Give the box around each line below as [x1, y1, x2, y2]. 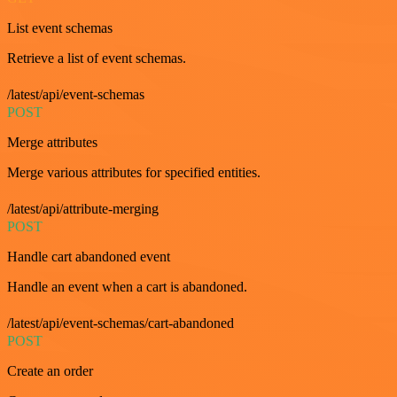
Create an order [7, 363, 93, 379]
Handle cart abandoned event [7, 249, 170, 265]
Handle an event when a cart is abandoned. [7, 279, 247, 295]
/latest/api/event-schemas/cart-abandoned [7, 315, 234, 331]
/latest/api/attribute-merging [7, 201, 159, 217]
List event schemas [7, 20, 113, 36]
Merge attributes [7, 135, 97, 151]
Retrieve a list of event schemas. [7, 51, 186, 66]
